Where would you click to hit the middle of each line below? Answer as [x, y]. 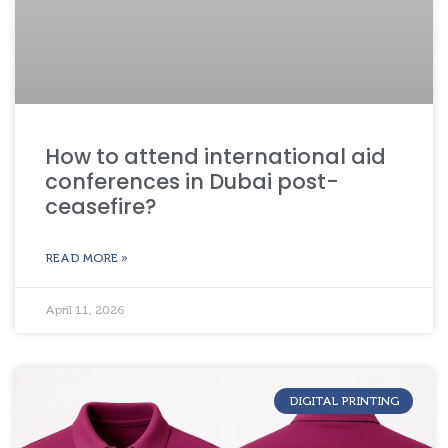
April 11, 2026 [84, 309]
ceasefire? [101, 206]
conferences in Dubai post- [192, 181]
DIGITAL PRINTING [343, 401]
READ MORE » [86, 257]
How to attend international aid [215, 156]
